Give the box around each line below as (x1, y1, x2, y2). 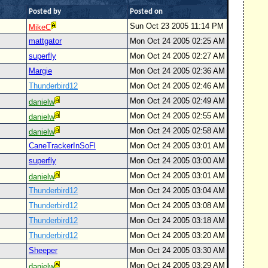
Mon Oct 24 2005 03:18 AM (130, 216, 225, 225)
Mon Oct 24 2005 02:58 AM (130, 126, 225, 135)
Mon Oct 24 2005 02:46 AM (130, 81, 225, 90)
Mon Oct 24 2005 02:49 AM (130, 96, 225, 105)
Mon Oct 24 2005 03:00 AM (130, 156, 225, 165)
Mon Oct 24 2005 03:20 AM (130, 231, 225, 240)
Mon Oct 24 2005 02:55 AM (130, 111, 225, 120)
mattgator (29, 36, 62, 45)
